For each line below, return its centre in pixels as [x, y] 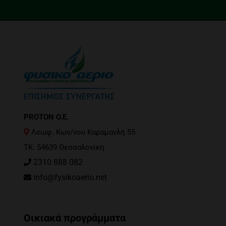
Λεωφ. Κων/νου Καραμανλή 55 [82, 132]
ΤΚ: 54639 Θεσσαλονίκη [64, 148]
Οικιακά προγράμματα [74, 218]
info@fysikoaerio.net [70, 178]
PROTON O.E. [46, 117]
